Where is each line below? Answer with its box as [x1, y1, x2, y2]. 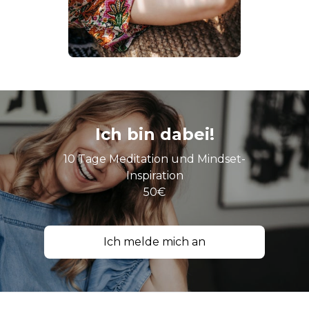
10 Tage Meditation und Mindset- [63, 152, 246, 166]
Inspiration [126, 169, 183, 183]
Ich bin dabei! [94, 124, 215, 145]
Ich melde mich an [103, 235, 206, 249]
